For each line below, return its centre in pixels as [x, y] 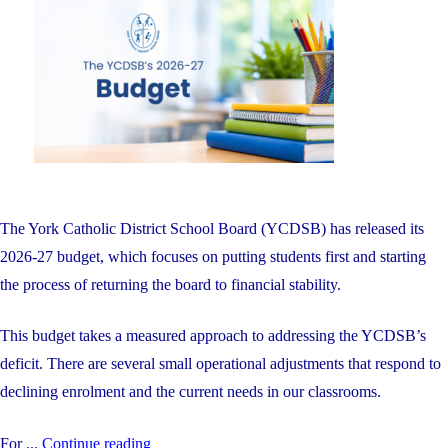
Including [208, 24]
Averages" [209, 192]
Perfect [197, 136]
